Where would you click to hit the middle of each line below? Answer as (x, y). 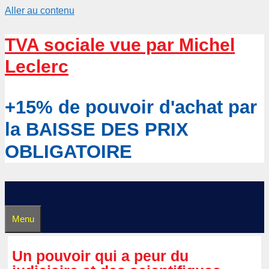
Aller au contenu (40, 11)
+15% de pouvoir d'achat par (131, 107)
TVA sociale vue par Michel (120, 45)
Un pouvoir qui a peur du (100, 255)
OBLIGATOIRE (68, 152)
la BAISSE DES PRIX (97, 129)
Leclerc (37, 66)
